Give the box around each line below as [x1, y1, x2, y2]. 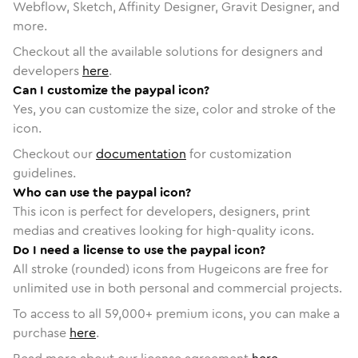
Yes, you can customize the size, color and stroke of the [13, 99, 336, 118]
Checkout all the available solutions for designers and [13, 42, 323, 61]
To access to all [13, 304, 105, 323]
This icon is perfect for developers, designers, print [13, 201, 310, 221]
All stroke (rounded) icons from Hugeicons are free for [13, 259, 328, 278]
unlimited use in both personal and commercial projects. [13, 278, 342, 297]
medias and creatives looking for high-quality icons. [13, 221, 314, 240]
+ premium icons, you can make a [145, 304, 340, 323]
